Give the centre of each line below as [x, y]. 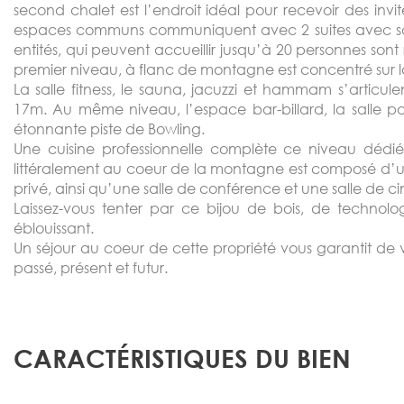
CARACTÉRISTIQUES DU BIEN [182, 358]
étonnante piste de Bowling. [111, 129]
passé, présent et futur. [91, 268]
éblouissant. [55, 228]
